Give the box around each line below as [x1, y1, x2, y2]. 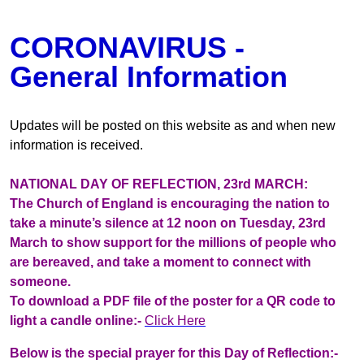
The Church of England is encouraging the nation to [10, 196, 330, 210]
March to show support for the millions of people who [10, 235, 336, 249]
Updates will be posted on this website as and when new [10, 118, 336, 132]
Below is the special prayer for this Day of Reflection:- [10, 345, 338, 360]
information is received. [10, 137, 143, 152]
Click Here [145, 313, 206, 327]
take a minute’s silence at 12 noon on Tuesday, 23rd [10, 215, 326, 230]
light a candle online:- [10, 313, 141, 327]
